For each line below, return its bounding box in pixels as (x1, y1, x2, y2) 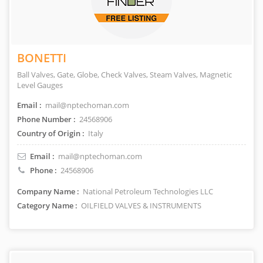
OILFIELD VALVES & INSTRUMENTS (79, 200, 201, 211)
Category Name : (17, 200, 77, 211)
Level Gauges (17, 80, 63, 90)
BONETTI (17, 50, 66, 66)
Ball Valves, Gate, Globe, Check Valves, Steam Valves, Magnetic (17, 69, 232, 80)
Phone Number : (17, 114, 76, 124)
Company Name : (17, 186, 79, 197)
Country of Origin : (17, 128, 85, 139)
